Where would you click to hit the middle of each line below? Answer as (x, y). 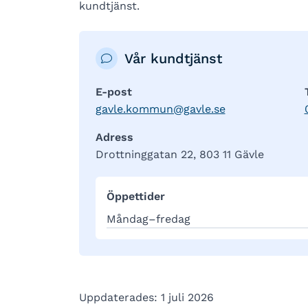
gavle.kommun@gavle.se (160, 109)
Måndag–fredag (148, 219)
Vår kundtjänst (173, 58)
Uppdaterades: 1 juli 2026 (146, 297)
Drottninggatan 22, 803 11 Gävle (179, 154)
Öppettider (135, 196)
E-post (113, 92)
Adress (114, 137)
